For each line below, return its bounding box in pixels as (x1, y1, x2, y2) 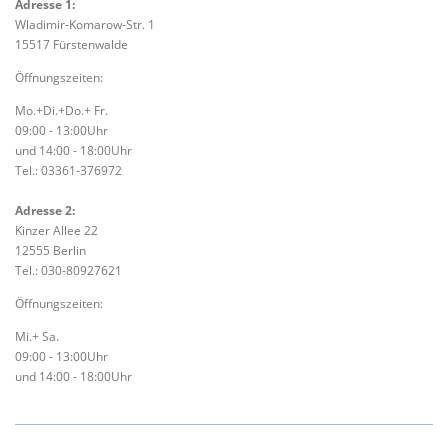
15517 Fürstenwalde (15, 35, 128, 53)
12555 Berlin (15, 241, 86, 259)
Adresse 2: (15, 201, 75, 219)
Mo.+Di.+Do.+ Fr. (15, 101, 108, 119)
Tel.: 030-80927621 (15, 261, 122, 279)
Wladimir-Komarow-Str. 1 (15, 15, 155, 33)
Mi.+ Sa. (15, 328, 59, 346)
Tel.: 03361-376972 (15, 161, 122, 179)
